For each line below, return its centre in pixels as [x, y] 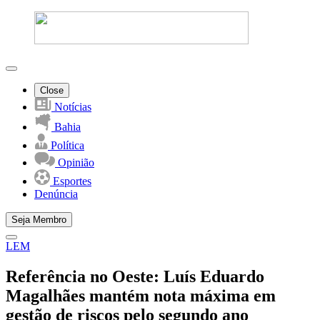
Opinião [75, 162]
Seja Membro [39, 220]
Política [66, 145]
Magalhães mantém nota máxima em [141, 295]
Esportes [71, 181]
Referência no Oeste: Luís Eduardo [135, 276]
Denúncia [56, 194]
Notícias [71, 107]
